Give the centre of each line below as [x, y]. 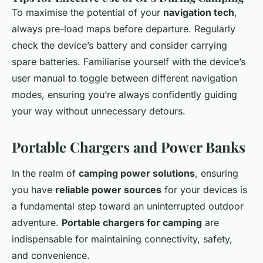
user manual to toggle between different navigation [124, 78]
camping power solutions [137, 173]
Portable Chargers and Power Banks [129, 146]
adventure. [37, 222]
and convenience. [51, 255]
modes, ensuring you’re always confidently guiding [124, 94]
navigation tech [199, 12]
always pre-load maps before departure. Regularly [124, 28]
